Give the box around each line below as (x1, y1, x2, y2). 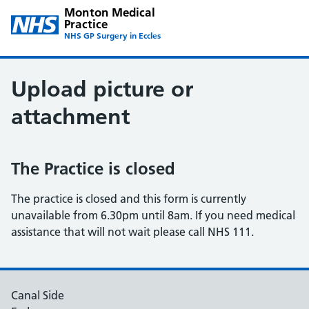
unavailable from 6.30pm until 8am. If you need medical (11, 208, 295, 222)
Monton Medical (64, 5, 155, 19)
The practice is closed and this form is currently (11, 192, 246, 206)
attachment (11, 103, 130, 130)
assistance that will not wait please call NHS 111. (11, 225, 254, 239)
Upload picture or (11, 76, 193, 102)
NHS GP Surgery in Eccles (64, 30, 161, 41)
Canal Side (11, 288, 64, 302)
